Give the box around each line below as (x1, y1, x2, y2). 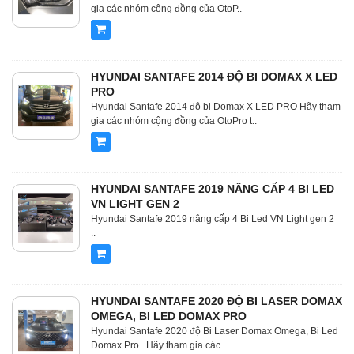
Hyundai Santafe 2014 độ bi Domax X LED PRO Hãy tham (91, 101, 341, 113)
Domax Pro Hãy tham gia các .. (91, 340, 228, 352)
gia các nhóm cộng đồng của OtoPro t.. (91, 115, 257, 127)
